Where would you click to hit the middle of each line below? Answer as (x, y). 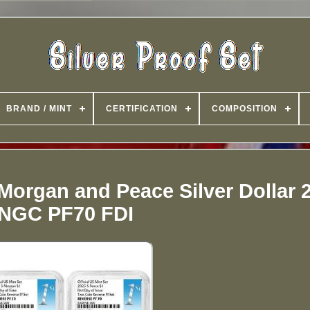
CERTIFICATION (142, 109)
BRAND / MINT (39, 109)
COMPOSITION (245, 109)
